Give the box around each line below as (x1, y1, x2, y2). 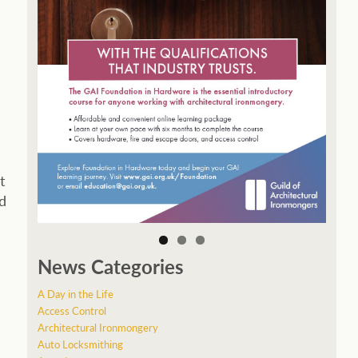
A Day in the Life (37, 285, 113, 301)
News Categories (37, 252, 184, 280)
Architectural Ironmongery (37, 319, 158, 335)
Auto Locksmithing (37, 336, 123, 352)
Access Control (37, 302, 106, 318)
